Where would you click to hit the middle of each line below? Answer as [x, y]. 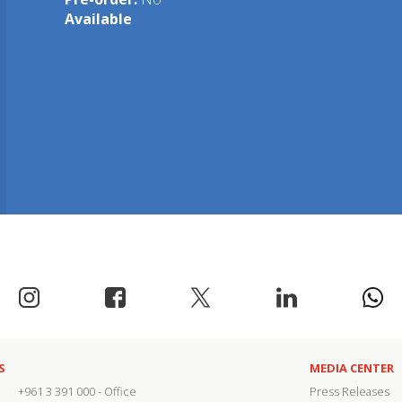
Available [99, 19]
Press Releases [349, 392]
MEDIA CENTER [351, 368]
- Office [115, 392]
